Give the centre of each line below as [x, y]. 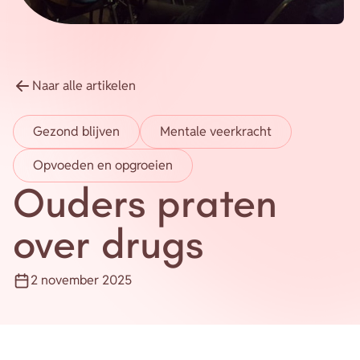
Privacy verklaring [70, 131]
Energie [57, 33]
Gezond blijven [76, 131]
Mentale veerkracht [216, 131]
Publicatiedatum [59, 288]
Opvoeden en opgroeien [103, 165]
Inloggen [44, 86]
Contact [42, 41]
